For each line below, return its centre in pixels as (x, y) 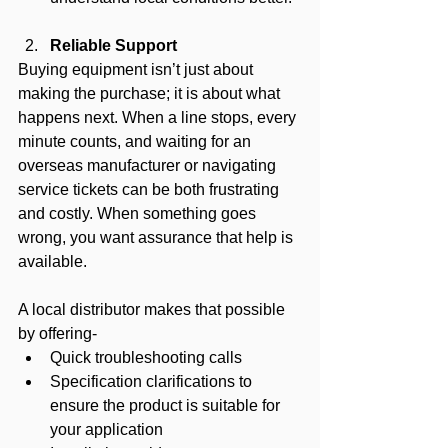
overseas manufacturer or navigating (149, 165)
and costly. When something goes (139, 213)
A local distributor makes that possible (153, 309)
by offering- (57, 333)
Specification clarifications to (153, 381)
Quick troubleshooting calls (146, 357)
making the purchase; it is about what (151, 93)
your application (106, 429)
